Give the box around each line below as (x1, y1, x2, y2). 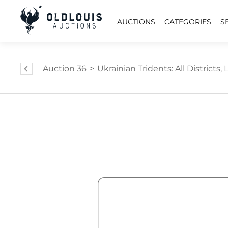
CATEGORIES (164, 17, 211, 26)
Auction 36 (43, 64, 87, 73)
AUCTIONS (117, 17, 155, 26)
